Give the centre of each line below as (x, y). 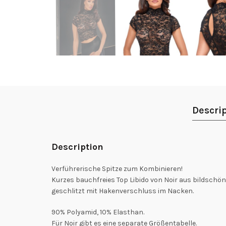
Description (77, 147)
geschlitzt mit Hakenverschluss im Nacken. (123, 191)
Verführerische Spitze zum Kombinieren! (117, 168)
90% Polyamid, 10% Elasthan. (98, 212)
